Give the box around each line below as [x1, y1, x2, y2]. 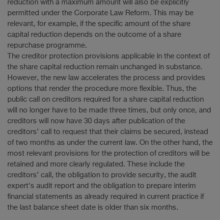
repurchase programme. [7, 42, 87, 49]
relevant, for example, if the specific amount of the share [7, 20, 191, 27]
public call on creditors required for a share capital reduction [7, 96, 204, 103]
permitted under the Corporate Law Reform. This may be [7, 9, 193, 17]
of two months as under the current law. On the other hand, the [7, 139, 213, 146]
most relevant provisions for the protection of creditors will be [7, 150, 210, 157]
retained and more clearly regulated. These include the [7, 161, 185, 168]
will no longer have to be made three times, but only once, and [7, 107, 211, 114]
